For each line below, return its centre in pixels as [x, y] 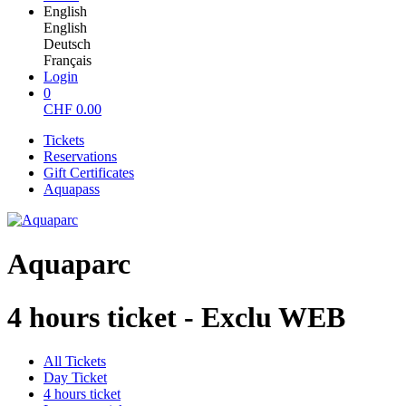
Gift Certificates [89, 173]
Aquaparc [69, 264]
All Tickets [75, 362]
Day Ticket [75, 378]
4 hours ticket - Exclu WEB [176, 317]
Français [68, 60]
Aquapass [72, 189]
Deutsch [67, 44]
